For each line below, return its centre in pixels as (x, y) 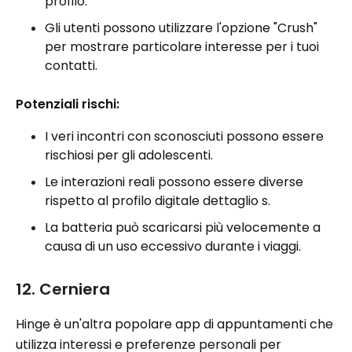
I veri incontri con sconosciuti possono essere (184, 136)
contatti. (71, 66)
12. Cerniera (63, 289)
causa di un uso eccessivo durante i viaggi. (173, 246)
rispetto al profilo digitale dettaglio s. (158, 201)
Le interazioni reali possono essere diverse (174, 182)
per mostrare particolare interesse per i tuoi (182, 47)
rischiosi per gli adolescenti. (129, 155)
